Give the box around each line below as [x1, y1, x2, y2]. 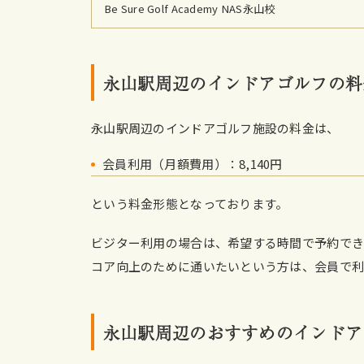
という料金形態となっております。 [91, 194, 288, 212]
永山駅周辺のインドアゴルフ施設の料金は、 [91, 119, 340, 136]
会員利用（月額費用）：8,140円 [102, 154, 283, 172]
